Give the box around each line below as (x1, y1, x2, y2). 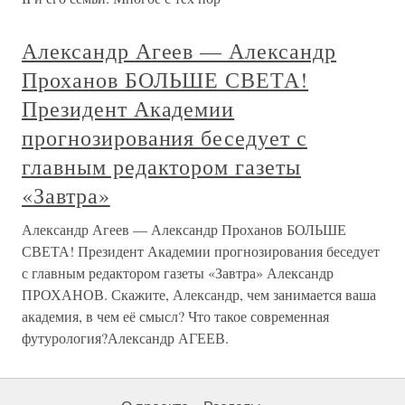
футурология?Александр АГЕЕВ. (22, 328, 229, 348)
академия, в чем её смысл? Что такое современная (22, 306, 329, 326)
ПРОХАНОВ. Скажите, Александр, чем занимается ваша (22, 285, 376, 305)
